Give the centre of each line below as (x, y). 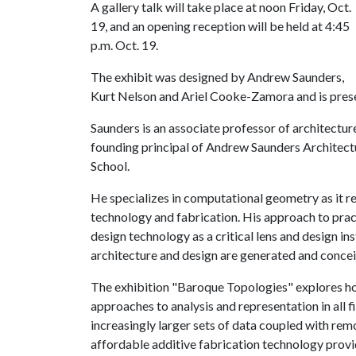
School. (110, 166)
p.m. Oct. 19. (124, 45)
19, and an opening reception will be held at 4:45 (220, 26)
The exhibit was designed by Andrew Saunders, (217, 77)
